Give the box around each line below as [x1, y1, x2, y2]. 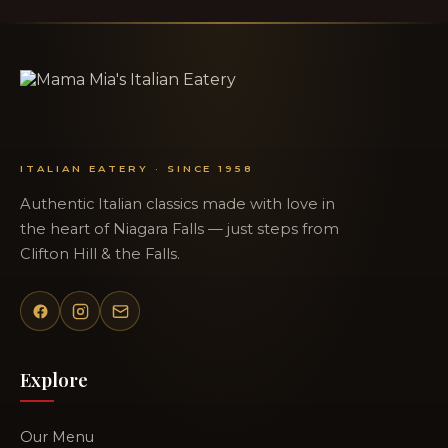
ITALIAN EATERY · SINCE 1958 [20, 162, 255, 175]
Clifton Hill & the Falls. [20, 245, 180, 264]
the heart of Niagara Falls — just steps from [20, 220, 339, 239]
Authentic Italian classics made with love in [20, 195, 335, 214]
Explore [20, 367, 88, 393]
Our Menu [20, 427, 94, 446]
